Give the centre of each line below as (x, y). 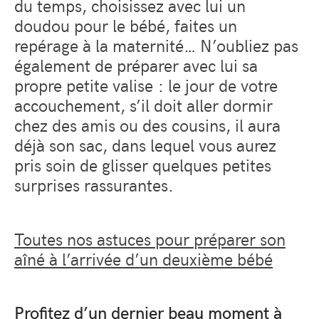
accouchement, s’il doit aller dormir (143, 104)
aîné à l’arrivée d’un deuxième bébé (143, 258)
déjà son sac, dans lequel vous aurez (145, 144)
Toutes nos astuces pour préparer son (150, 238)
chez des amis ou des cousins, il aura (147, 124)
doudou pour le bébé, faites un (126, 25)
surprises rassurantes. (94, 184)
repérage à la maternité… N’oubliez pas (156, 45)
